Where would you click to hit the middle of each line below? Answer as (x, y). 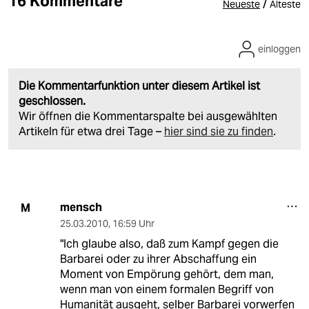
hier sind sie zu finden (219, 132)
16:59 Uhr (133, 224)
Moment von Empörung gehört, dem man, (167, 275)
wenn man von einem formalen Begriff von (167, 290)
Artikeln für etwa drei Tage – (91, 132)
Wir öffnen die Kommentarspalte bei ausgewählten (148, 117)
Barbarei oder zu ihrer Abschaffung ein (158, 259)
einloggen (279, 49)
